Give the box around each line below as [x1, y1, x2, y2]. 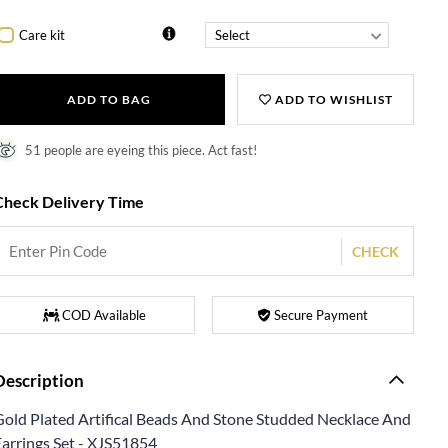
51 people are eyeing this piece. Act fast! [25, 142, 258, 158]
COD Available [58, 307, 146, 323]
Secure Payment [271, 307, 369, 323]
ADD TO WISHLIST [271, 92, 393, 107]
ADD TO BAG [66, 92, 151, 107]
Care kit [19, 26, 66, 43]
